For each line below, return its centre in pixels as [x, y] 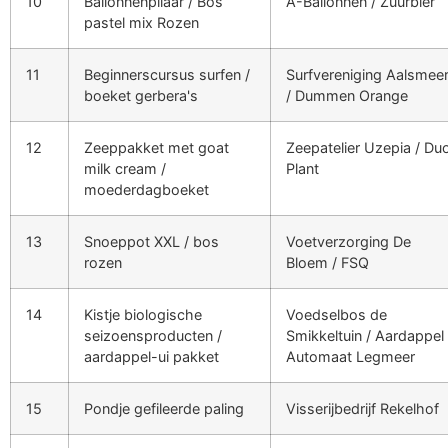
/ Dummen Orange [347, 95]
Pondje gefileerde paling [164, 408]
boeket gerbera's [141, 95]
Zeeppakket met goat [156, 147]
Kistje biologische [143, 314]
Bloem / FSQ [327, 262]
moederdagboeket [146, 189]
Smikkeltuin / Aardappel [365, 335]
